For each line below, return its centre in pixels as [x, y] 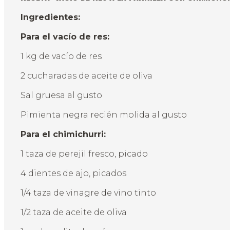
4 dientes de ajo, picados [73, 174]
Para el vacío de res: [65, 37]
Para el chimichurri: [63, 135]
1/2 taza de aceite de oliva [74, 213]
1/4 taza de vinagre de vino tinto [88, 193]
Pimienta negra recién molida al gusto [104, 115]
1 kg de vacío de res [61, 56]
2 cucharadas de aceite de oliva [87, 76]
